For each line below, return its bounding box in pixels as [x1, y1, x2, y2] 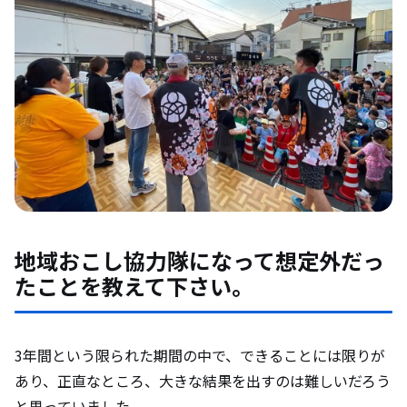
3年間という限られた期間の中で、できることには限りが [15, 344, 385, 367]
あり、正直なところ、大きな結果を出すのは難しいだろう [15, 370, 391, 392]
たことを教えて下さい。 [15, 270, 253, 303]
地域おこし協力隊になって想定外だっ [15, 244, 384, 277]
